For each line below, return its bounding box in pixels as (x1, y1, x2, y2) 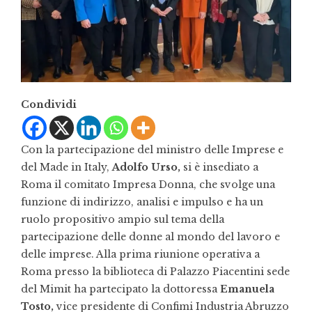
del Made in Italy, (21, 161, 112, 174)
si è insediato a (180, 161, 258, 174)
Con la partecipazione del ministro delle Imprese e (21, 143, 283, 157)
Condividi (21, 98, 77, 111)
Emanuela (220, 283, 274, 296)
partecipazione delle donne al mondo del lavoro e (21, 231, 280, 244)
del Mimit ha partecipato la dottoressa (21, 283, 220, 296)
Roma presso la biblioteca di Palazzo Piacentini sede (21, 265, 290, 279)
